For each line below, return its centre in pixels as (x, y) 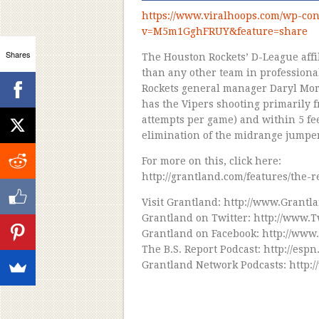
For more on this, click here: (211, 161)
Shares (18, 54)
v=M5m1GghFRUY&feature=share (224, 31)
